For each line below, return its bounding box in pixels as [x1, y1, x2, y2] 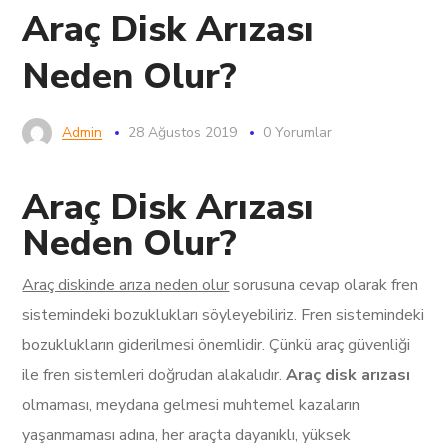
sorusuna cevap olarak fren [229, 274, 419, 296]
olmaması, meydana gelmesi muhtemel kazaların [22, 394, 361, 416]
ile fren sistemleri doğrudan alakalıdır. [22, 364, 287, 386]
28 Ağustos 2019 [128, 123, 238, 142]
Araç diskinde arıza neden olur [22, 274, 230, 296]
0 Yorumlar [263, 123, 333, 142]
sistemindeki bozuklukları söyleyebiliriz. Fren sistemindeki [22, 304, 425, 326]
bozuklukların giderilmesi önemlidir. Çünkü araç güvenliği [22, 334, 411, 356]
